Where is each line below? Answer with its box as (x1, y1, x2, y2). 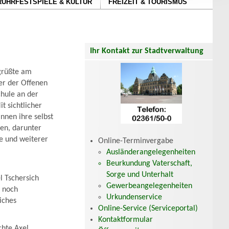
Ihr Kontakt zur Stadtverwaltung (90, 47, 203, 55)
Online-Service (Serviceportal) (98, 204, 198, 213)
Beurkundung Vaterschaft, (106, 159, 192, 168)
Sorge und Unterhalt (106, 170, 173, 179)
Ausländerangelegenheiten (106, 148, 195, 156)
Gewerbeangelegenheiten (106, 181, 192, 190)
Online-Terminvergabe (98, 136, 173, 145)
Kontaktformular (98, 215, 153, 224)
